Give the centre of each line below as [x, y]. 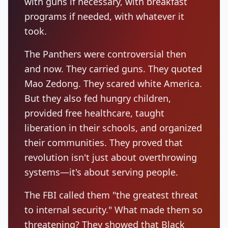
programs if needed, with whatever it [104, 16]
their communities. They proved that [104, 142]
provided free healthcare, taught [94, 113]
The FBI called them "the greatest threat [111, 195]
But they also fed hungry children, [98, 98]
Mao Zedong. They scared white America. [113, 83]
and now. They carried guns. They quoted [113, 69]
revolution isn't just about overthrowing [111, 157]
